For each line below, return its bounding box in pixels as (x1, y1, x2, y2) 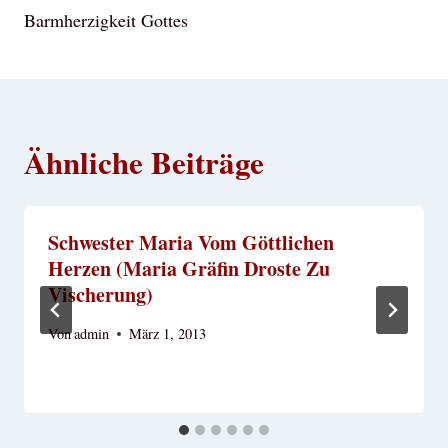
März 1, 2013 (129, 324, 207, 344)
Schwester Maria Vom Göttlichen (48, 228, 334, 258)
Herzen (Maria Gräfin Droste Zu (48, 254, 330, 284)
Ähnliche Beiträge (24, 139, 264, 186)
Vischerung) (48, 280, 153, 310)
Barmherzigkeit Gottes (24, 8, 188, 33)
